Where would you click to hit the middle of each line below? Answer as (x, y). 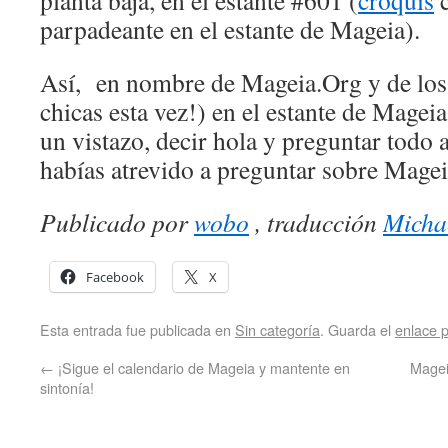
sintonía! (67, 387)
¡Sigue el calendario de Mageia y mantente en (202, 367)
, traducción (316, 222)
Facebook (115, 277)
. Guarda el (357, 329)
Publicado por (117, 222)
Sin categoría (277, 329)
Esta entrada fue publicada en (137, 329)
